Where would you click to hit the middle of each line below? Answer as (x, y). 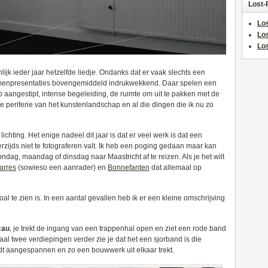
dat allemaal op (176, 167)
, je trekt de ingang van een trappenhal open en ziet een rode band (118, 229)
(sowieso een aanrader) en (62, 167)
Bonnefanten (129, 167)
